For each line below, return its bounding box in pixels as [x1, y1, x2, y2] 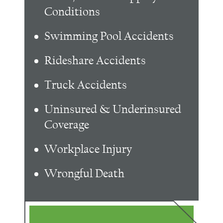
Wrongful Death [44, 167, 124, 181]
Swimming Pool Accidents [44, 29, 174, 43]
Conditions [44, 5, 100, 19]
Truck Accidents [44, 78, 127, 92]
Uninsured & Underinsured [44, 103, 181, 116]
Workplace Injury [44, 142, 132, 156]
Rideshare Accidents [44, 54, 146, 68]
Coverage [44, 118, 89, 132]
